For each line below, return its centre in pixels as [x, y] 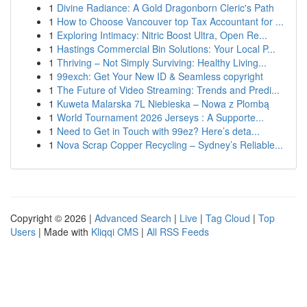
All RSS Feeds [178, 232]
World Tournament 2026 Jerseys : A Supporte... [160, 117]
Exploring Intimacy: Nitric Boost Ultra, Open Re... [162, 35]
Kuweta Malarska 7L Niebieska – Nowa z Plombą [163, 103]
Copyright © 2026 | [52, 218]
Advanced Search [133, 218]
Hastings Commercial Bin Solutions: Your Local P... [166, 49]
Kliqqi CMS [115, 232]
